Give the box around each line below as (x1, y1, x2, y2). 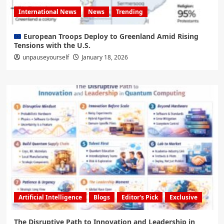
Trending (115, 7, 143, 16)
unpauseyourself (22, 53, 69, 62)
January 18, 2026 (81, 53, 128, 62)
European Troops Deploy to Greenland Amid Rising (21, 31, 199, 41)
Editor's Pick (121, 193, 158, 202)
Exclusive (169, 193, 197, 202)
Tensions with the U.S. (13, 40, 90, 50)
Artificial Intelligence (18, 193, 82, 202)
